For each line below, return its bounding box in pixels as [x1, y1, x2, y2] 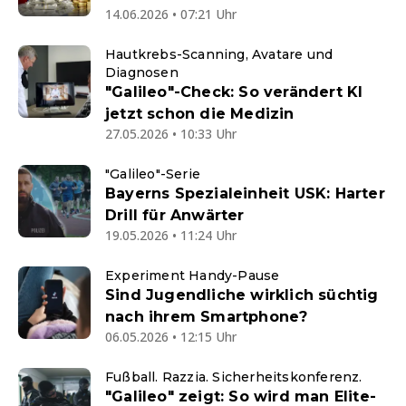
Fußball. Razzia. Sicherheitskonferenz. [105, 369, 362, 385]
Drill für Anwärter [105, 207, 245, 224]
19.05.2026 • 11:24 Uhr [105, 227, 237, 244]
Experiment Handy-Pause [105, 267, 280, 284]
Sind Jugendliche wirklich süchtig [105, 286, 379, 304]
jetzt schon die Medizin [105, 105, 295, 122]
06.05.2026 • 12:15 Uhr [105, 328, 237, 345]
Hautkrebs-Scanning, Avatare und [105, 46, 333, 63]
